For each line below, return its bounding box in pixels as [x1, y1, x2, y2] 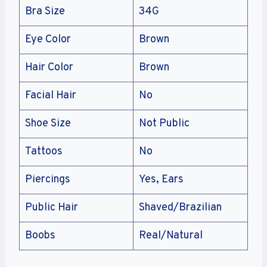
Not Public [139, 117, 190, 131]
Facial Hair [25, 89, 76, 103]
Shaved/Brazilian [139, 201, 222, 215]
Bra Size [25, 5, 65, 19]
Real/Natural [139, 229, 203, 243]
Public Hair [25, 201, 78, 215]
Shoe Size [25, 117, 71, 131]
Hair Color [25, 61, 73, 75]
